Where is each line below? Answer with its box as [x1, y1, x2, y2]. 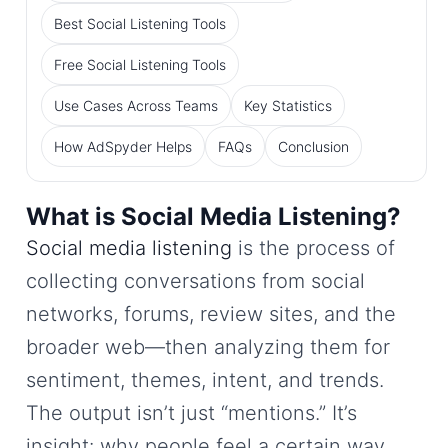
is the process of [232, 235, 395, 260]
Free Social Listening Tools [54, 55, 226, 73]
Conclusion [278, 137, 349, 155]
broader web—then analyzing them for [26, 334, 390, 359]
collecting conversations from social [26, 268, 365, 293]
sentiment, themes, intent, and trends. [26, 367, 384, 392]
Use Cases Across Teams [54, 96, 218, 114]
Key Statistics [244, 96, 332, 114]
